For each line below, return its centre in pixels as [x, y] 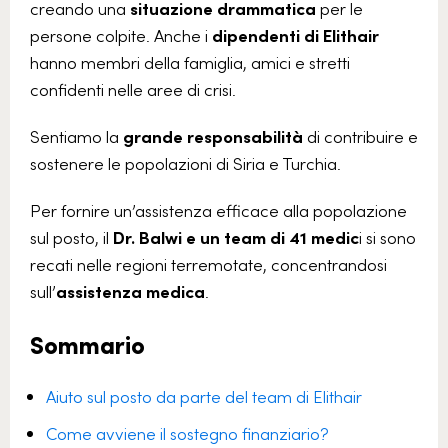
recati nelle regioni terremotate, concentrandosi [208, 264]
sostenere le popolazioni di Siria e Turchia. [187, 163]
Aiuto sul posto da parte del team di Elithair [204, 396]
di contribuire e [360, 136]
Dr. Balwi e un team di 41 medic [236, 237]
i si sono [387, 237]
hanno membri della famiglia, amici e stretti [190, 62]
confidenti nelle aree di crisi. [133, 89]
